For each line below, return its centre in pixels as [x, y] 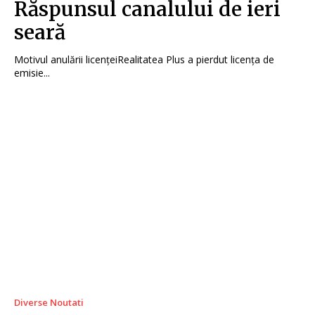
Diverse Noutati [49, 302]
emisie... [32, 73]
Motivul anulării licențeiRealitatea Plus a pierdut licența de [144, 60]
